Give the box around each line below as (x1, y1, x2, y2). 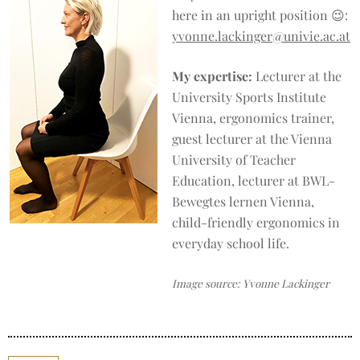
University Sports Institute (172, 88, 326, 105)
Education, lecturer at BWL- (172, 172, 335, 189)
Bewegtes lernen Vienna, (172, 193, 314, 210)
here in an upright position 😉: (172, 6, 348, 23)
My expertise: (172, 67, 252, 84)
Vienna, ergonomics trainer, (172, 109, 334, 126)
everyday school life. (172, 235, 289, 252)
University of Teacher (172, 151, 296, 168)
